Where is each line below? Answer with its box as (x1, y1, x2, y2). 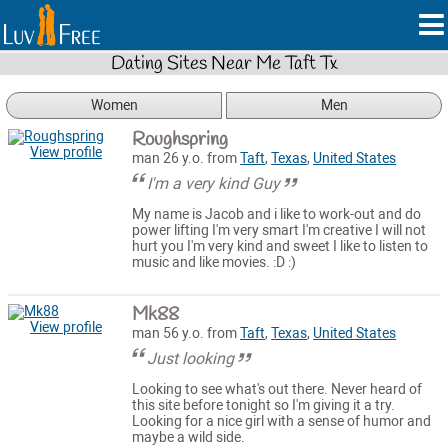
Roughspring (132, 126, 229, 153)
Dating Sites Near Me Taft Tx (111, 50, 337, 77)
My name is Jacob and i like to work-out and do (132, 206, 422, 224)
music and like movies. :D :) (132, 254, 297, 272)
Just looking (147, 348, 235, 368)
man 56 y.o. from (132, 324, 241, 342)
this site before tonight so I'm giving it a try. (132, 397, 396, 415)
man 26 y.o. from (132, 149, 241, 167)
